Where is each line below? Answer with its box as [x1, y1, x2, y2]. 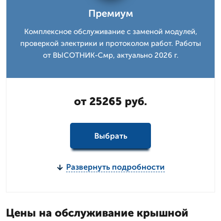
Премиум [88, 7, 133, 19]
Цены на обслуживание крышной [6, 206, 188, 220]
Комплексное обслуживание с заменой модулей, [24, 27, 197, 36]
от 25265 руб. [74, 95, 147, 108]
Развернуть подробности [66, 162, 165, 172]
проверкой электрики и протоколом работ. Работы [20, 39, 201, 48]
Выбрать [94, 131, 127, 141]
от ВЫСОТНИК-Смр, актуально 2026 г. [42, 51, 179, 60]
